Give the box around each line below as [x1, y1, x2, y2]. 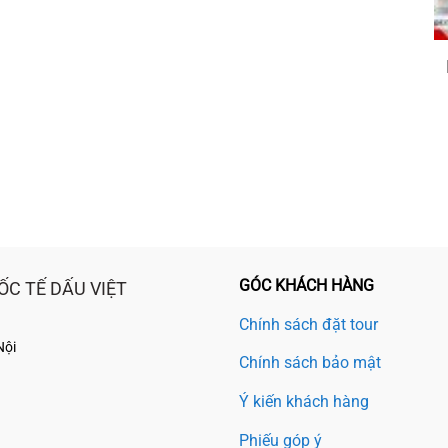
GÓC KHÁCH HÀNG [239, 275, 374, 295]
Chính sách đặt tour [239, 314, 378, 334]
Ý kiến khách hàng [239, 392, 369, 412]
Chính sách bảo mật [239, 353, 381, 373]
